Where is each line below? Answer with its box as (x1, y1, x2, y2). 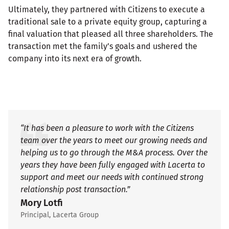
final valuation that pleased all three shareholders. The (8, 29, 213, 39)
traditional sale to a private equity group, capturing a (8, 17, 207, 27)
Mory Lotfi (20, 197, 63, 209)
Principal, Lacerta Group (20, 211, 99, 220)
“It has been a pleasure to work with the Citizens (20, 123, 194, 133)
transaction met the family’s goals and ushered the (8, 41, 197, 52)
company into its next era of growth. (8, 54, 142, 64)
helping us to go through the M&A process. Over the (20, 148, 208, 158)
